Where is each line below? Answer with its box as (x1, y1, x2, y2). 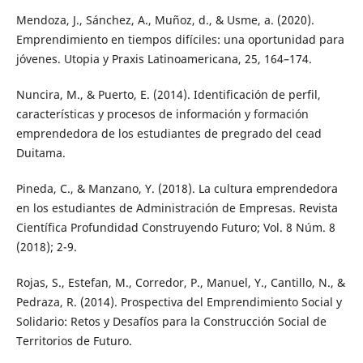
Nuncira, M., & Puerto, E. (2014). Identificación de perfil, (15, 87, 321, 103)
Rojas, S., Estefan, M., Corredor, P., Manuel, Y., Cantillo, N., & (15, 275, 345, 291)
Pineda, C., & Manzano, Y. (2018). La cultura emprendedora (15, 181, 338, 197)
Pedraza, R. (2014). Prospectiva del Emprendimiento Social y (15, 294, 342, 310)
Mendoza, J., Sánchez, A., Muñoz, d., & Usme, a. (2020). (15, 12, 314, 28)
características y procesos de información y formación (15, 106, 309, 122)
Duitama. (15, 145, 66, 161)
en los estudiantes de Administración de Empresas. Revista (15, 200, 338, 216)
